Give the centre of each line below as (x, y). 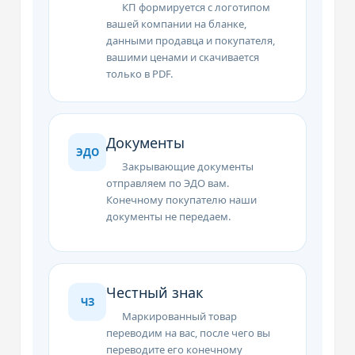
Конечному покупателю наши (182, 200)
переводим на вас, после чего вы (189, 333)
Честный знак (155, 292)
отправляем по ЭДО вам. (168, 183)
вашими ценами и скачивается (183, 57)
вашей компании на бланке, (177, 24)
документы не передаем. (169, 216)
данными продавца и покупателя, (191, 40)
